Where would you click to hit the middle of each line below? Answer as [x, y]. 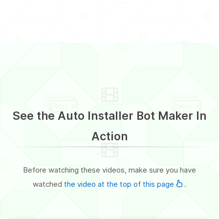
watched [48, 184]
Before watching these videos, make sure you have [109, 170]
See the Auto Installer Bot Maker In [109, 116]
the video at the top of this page [120, 184]
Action [109, 136]
